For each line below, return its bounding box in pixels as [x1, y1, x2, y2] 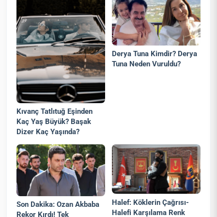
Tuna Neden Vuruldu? [112, 59, 181, 68]
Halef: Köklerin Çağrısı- [112, 198, 189, 207]
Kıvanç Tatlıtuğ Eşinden [16, 107, 93, 116]
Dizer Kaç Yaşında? [16, 127, 80, 137]
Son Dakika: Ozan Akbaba [16, 200, 100, 209]
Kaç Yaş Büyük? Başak [16, 117, 92, 126]
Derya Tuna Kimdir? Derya [112, 49, 198, 58]
